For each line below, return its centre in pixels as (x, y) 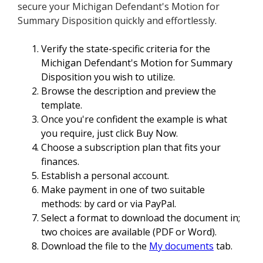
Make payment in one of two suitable (123, 190)
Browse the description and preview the (129, 91)
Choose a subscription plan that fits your (131, 148)
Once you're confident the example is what (134, 119)
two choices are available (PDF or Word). (129, 232)
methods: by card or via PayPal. (109, 204)
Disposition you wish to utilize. (108, 77)
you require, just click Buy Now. (109, 134)
